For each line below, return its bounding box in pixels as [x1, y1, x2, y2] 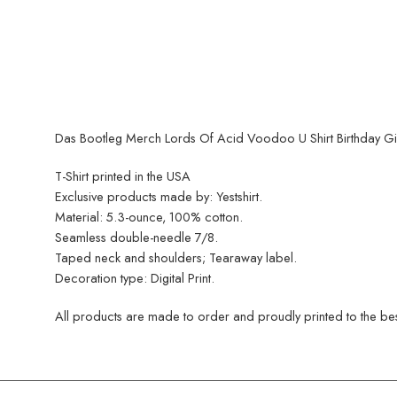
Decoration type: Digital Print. [55, 269, 214, 288]
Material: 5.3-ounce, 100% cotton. [55, 207, 243, 227]
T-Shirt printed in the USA [55, 167, 191, 186]
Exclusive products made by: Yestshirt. [55, 187, 262, 206]
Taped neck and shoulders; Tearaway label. [55, 248, 297, 268]
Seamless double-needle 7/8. [55, 228, 218, 247]
